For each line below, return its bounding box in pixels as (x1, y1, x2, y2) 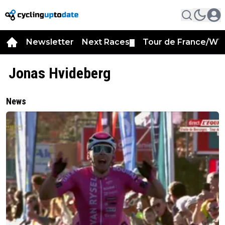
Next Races (82, 37, 130, 47)
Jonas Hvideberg (9, 64, 111, 82)
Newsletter (26, 37, 74, 47)
